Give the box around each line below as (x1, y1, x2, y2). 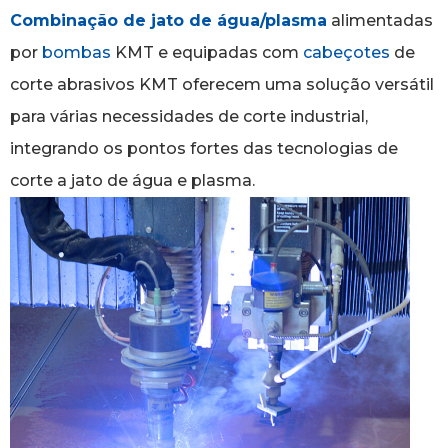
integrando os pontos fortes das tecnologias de (10, 138, 398, 158)
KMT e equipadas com (111, 42, 303, 62)
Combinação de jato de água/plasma (10, 10, 327, 30)
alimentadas (327, 10, 433, 30)
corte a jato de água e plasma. (10, 170, 255, 190)
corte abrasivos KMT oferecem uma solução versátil (10, 74, 434, 94)
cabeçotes (303, 42, 390, 62)
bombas (42, 42, 111, 62)
